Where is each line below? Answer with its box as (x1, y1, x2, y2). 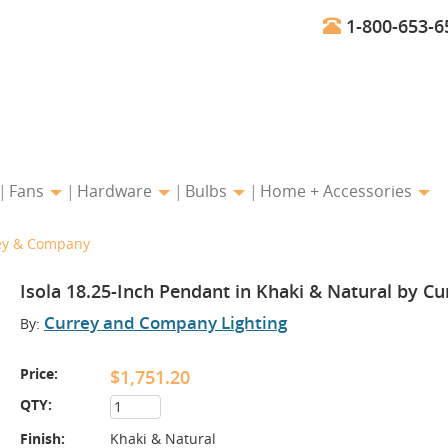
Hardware (77, 180, 156, 202)
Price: (20, 364, 58, 383)
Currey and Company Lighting (44, 311, 287, 334)
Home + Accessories (260, 180, 416, 202)
